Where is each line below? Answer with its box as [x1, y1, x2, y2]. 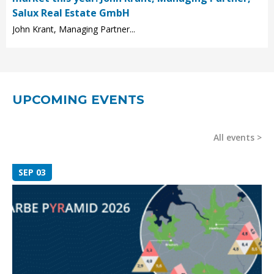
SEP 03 [18, 166, 46, 179]
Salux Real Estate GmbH [12, 6, 130, 20]
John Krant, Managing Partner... [12, 23, 135, 35]
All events [213, 131, 254, 144]
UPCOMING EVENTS [12, 92, 144, 108]
